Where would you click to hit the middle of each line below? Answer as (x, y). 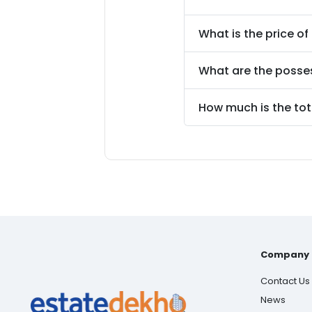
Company (285, 255)
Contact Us (285, 281)
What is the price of (254, 33)
